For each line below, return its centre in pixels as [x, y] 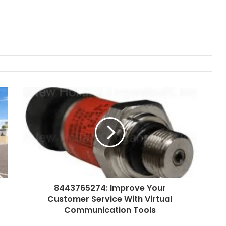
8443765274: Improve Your [110, 188]
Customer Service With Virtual [110, 199]
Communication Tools [110, 210]
